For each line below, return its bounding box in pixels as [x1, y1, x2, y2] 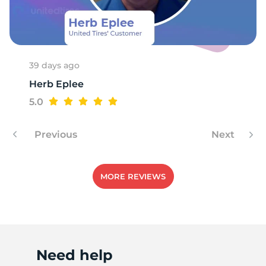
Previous [32, 128, 77, 140]
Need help [36, 246, 113, 264]
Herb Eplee [29, 78, 84, 90]
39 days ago [29, 59, 80, 71]
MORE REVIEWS [100, 172, 166, 182]
